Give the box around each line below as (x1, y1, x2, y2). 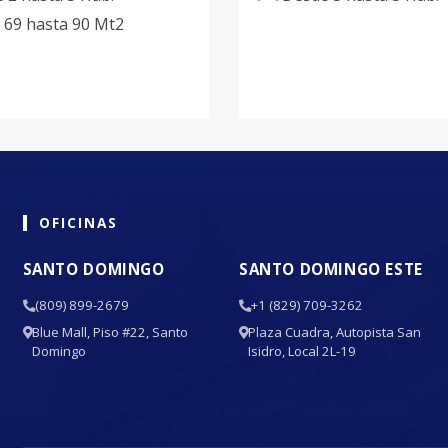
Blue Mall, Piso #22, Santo (31, 323, 188, 341)
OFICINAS (38, 213, 118, 232)
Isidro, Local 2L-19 (247, 342, 356, 360)
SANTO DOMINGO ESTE (238, 259, 423, 279)
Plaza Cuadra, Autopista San (247, 323, 421, 341)
